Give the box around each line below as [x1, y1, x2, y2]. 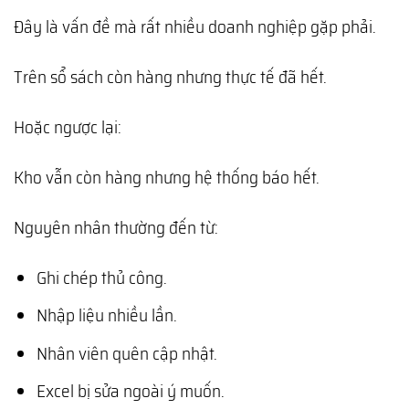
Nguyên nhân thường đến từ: [14, 213, 218, 241]
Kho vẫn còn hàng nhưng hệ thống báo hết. [14, 163, 320, 191]
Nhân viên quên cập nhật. [36, 339, 217, 367]
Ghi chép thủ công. [36, 263, 167, 291]
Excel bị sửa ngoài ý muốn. [36, 377, 225, 405]
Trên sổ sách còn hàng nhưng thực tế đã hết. [14, 62, 327, 90]
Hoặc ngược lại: [14, 112, 121, 141]
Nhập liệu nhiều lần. [36, 301, 177, 330]
